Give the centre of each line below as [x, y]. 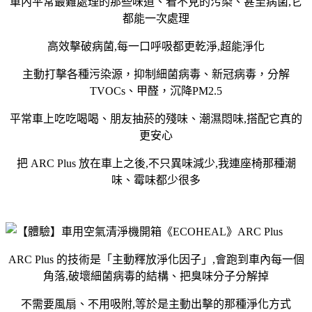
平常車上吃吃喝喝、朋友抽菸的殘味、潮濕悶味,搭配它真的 [156, 118]
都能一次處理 [156, 18]
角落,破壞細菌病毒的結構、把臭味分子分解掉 [156, 276]
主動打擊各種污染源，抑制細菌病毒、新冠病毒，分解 [156, 74]
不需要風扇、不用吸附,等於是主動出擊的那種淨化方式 [156, 304]
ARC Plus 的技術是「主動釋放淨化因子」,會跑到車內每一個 [156, 259]
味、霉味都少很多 [156, 180]
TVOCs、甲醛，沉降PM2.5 [156, 91]
